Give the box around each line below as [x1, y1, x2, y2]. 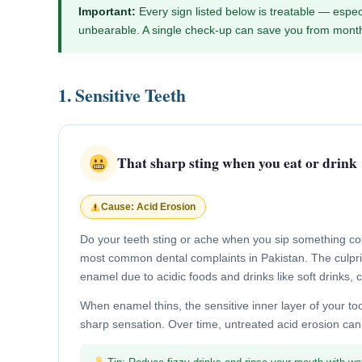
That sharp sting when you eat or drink [116, 152, 357, 174]
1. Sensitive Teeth [58, 82, 186, 107]
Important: [78, 4, 136, 18]
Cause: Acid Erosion [101, 200, 196, 213]
